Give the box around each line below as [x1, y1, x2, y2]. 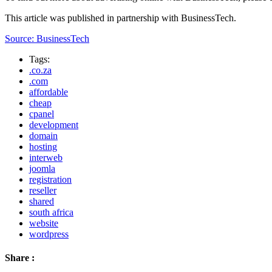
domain [29, 130, 58, 141]
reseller [29, 185, 56, 195]
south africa [29, 206, 73, 217]
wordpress [29, 228, 69, 239]
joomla [29, 163, 55, 174]
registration [29, 174, 72, 185]
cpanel [29, 108, 54, 119]
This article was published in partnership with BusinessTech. [5, 12, 236, 23]
